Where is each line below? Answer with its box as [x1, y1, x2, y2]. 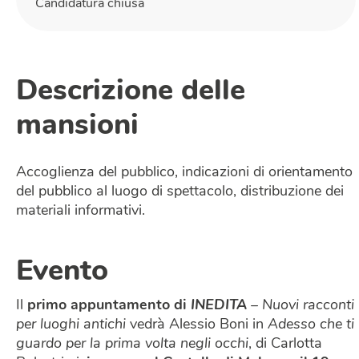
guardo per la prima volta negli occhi [16, 337, 248, 353]
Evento [16, 258, 108, 288]
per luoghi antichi [16, 317, 130, 333]
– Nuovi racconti [247, 298, 354, 314]
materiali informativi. [16, 204, 145, 220]
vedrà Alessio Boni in [130, 317, 268, 333]
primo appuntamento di [27, 298, 191, 314]
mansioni [16, 112, 139, 142]
